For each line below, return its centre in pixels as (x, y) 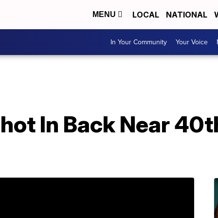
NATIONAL (187, 15)
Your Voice (192, 42)
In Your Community (139, 42)
